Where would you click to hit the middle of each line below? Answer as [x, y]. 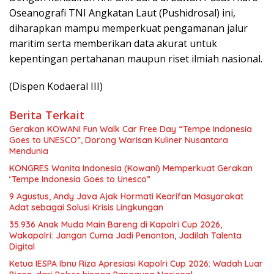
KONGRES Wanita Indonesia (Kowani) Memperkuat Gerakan [131, 168]
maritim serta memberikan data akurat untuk [113, 43]
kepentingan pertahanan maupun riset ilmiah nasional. [136, 58]
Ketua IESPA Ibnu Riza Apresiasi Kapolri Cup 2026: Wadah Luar [136, 263]
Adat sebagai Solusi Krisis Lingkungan [86, 207]
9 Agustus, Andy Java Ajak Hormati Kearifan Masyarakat [126, 196]
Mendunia [29, 151]
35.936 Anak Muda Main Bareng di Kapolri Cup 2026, [116, 224]
